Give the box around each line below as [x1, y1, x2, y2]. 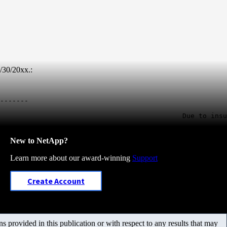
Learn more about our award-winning [10, 153, 132, 162]
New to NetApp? [10, 136, 68, 145]
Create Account [27, 175, 85, 186]
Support [132, 153, 158, 162]
